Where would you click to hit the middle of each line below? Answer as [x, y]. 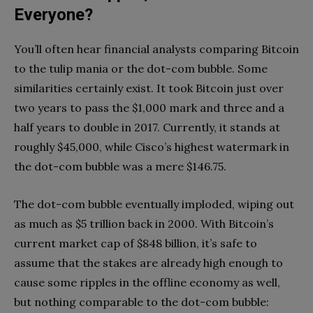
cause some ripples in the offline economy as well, [147, 282]
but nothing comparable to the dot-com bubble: [141, 301]
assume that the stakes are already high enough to [148, 262]
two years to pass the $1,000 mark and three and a [149, 107]
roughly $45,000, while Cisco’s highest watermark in [152, 146]
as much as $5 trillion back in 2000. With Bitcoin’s [144, 223]
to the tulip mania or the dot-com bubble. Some [141, 68]
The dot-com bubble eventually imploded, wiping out [154, 204]
